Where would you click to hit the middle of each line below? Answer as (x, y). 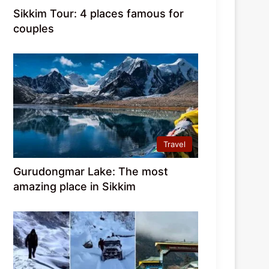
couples (34, 29)
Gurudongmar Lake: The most (91, 172)
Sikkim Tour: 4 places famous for (99, 14)
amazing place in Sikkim (75, 187)
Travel (174, 144)
